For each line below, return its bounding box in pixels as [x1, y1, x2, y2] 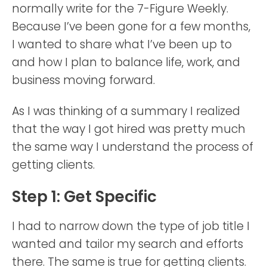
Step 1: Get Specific [12, 185, 157, 207]
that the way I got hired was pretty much [12, 120, 246, 137]
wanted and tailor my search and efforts [12, 235, 243, 252]
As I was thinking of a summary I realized [12, 103, 240, 119]
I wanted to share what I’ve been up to [12, 36, 232, 52]
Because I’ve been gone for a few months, [12, 18, 250, 35]
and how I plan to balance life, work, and [12, 54, 240, 70]
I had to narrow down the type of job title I [12, 218, 250, 234]
